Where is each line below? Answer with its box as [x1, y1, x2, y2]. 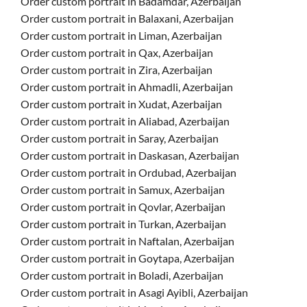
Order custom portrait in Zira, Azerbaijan [21, 63, 212, 76]
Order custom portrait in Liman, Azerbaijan [21, 29, 222, 42]
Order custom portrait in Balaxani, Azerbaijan [21, 12, 234, 25]
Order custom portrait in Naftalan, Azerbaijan [21, 234, 234, 247]
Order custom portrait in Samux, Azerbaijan [21, 183, 225, 196]
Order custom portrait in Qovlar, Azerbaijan [21, 200, 225, 213]
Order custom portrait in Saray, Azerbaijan [21, 132, 219, 145]
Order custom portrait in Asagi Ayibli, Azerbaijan [21, 286, 248, 299]
